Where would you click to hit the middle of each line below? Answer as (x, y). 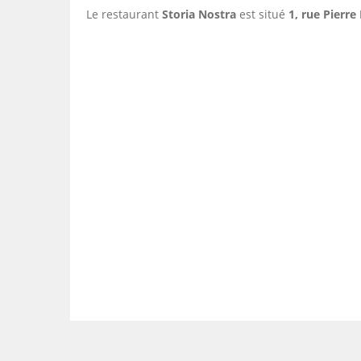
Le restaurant (124, 14)
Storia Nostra (199, 14)
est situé (262, 14)
